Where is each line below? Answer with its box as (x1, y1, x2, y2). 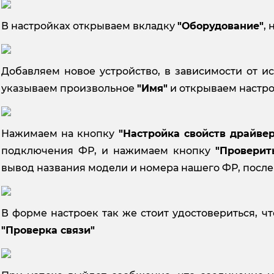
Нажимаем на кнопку (1, 127, 114, 139)
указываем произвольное (1, 82, 137, 94)
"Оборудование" (177, 20, 264, 32)
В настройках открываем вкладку (1, 20, 177, 32)
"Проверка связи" (1, 224, 95, 236)
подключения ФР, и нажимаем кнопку (1, 144, 215, 157)
